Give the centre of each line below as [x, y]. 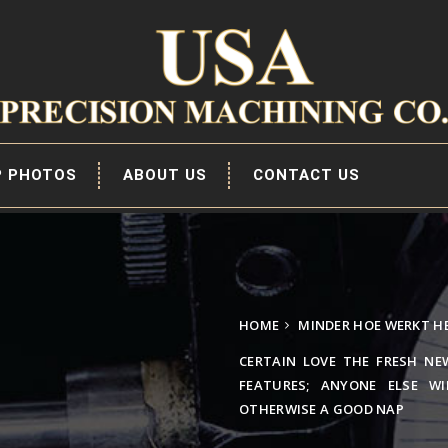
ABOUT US [165, 175]
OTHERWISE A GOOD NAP [322, 409]
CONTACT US [306, 175]
